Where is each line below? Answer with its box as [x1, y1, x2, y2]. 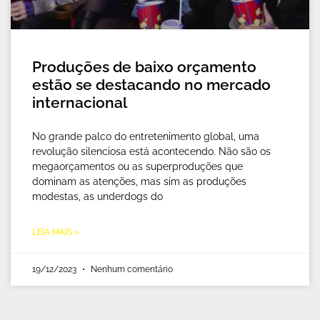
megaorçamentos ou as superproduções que [32, 161, 243, 172]
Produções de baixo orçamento [32, 58, 256, 76]
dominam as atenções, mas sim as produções [32, 176, 246, 187]
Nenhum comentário [89, 264, 173, 274]
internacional [32, 94, 127, 111]
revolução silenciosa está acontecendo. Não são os [32, 146, 271, 157]
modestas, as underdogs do [32, 191, 163, 202]
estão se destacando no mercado [32, 76, 271, 94]
